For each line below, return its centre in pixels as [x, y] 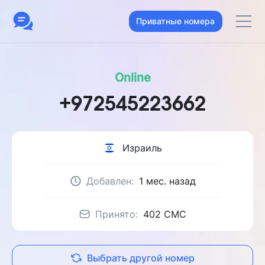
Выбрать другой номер [141, 258]
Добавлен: [111, 181]
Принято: [118, 214]
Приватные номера [175, 21]
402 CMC [165, 214]
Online [132, 77]
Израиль [142, 148]
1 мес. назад [167, 181]
